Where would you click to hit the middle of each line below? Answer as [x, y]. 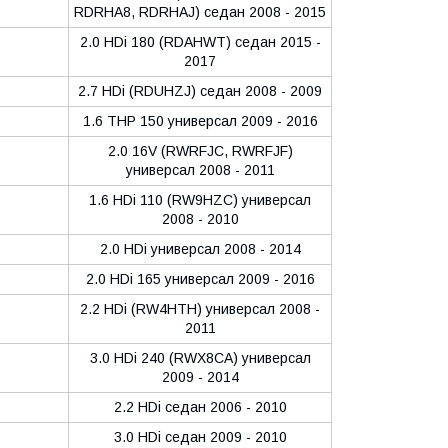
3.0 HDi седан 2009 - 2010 [200, 436]
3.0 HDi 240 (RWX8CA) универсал [200, 357]
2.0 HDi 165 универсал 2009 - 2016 [200, 278]
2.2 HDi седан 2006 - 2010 [200, 406]
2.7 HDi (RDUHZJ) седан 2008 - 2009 [200, 90]
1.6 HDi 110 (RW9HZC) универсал [200, 199]
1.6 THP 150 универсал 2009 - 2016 [200, 120]
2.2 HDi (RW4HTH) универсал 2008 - [200, 308]
